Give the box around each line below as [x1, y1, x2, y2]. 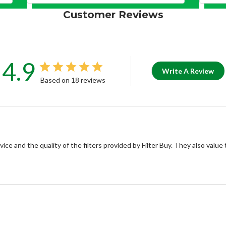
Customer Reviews [63, 9, 163, 21]
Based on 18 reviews [40, 76, 105, 85]
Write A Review [162, 67, 214, 76]
